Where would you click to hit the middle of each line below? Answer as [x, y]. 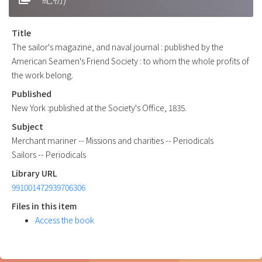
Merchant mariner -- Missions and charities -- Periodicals [113, 140]
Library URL [34, 173]
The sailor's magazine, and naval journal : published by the [118, 46]
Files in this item [44, 206]
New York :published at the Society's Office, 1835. [99, 107]
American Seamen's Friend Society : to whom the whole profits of [130, 61]
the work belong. [42, 75]
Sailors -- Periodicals [49, 154]
